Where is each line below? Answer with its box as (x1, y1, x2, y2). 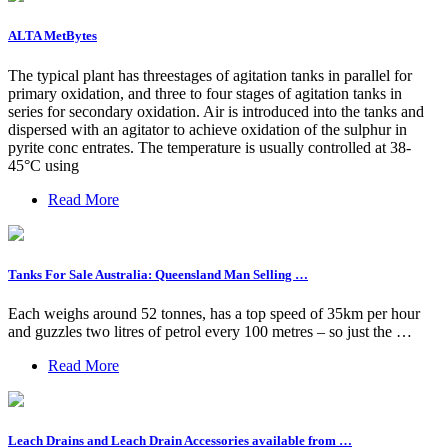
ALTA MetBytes (8, 28, 97, 44)
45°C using (8, 156, 79, 174)
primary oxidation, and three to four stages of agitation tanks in (8, 84, 402, 102)
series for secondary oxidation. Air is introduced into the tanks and (8, 102, 424, 120)
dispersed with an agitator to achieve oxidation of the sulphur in (8, 120, 407, 138)
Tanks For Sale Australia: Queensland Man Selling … (8, 266, 308, 282)
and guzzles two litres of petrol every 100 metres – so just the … (8, 322, 412, 340)
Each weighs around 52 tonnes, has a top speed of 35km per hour (8, 304, 420, 322)
